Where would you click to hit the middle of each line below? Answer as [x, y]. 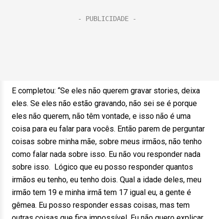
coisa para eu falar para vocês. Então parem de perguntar [108, 129]
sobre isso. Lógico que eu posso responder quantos [102, 167]
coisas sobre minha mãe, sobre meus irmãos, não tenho [107, 142]
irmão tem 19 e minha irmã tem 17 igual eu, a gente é [101, 192]
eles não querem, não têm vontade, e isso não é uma [101, 116]
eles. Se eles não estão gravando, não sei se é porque [104, 103]
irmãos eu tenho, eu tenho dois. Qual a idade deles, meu [107, 180]
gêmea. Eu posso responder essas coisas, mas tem [101, 205]
